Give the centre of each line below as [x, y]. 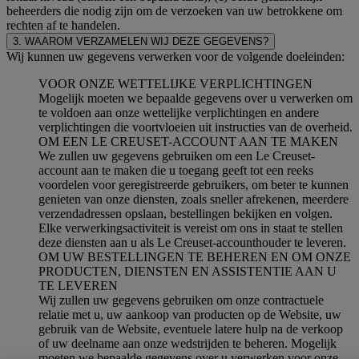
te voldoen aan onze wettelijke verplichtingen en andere [179, 112]
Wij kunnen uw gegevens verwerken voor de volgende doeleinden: [175, 56]
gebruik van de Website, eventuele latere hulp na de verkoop [191, 329]
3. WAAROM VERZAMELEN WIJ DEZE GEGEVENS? [141, 41]
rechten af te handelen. [63, 25]
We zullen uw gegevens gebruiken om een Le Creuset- [177, 155]
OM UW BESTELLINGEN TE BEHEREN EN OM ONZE [195, 256]
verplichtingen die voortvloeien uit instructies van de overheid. [196, 127]
